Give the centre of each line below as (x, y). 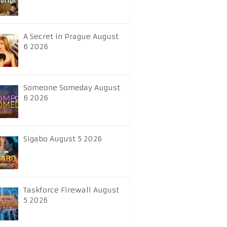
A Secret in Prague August (71, 36)
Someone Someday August (72, 88)
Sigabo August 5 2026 (63, 139)
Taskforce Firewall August (71, 190)
